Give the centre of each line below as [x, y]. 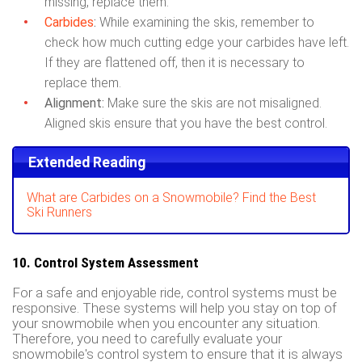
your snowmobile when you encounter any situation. [166, 324]
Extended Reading [86, 163]
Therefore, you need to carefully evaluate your [147, 339]
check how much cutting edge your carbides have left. [197, 42]
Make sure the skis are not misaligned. [213, 103]
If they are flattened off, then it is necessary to [175, 62]
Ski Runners [59, 213]
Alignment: [74, 103]
